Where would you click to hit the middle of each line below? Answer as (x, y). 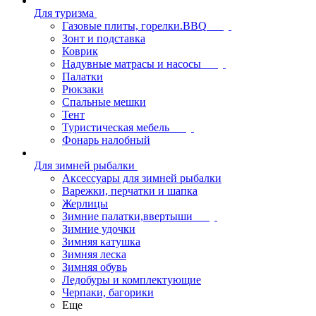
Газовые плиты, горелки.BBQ (134, 26)
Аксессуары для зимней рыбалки (142, 178)
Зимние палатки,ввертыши (127, 216)
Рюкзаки (83, 89)
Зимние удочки (99, 229)
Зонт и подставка (104, 38)
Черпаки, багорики (108, 292)
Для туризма (64, 13)
